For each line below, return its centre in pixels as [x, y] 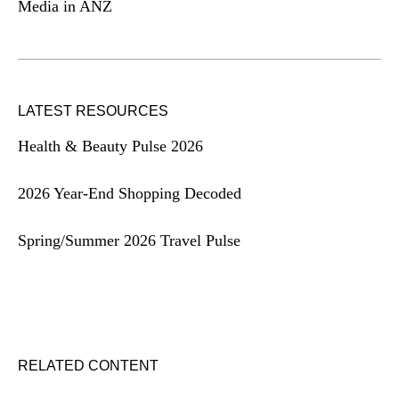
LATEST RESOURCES [93, 110]
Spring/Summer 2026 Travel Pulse [129, 240]
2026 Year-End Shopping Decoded [130, 193]
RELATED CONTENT [88, 365]
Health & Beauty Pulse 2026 [110, 146]
